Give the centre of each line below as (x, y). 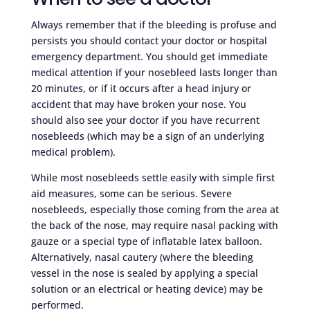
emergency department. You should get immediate (149, 56)
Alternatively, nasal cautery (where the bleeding (142, 257)
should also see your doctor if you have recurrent (145, 120)
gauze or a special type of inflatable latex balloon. (146, 241)
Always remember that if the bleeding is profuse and (154, 24)
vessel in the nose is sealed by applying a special (144, 273)
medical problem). (73, 152)
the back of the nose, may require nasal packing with (154, 225)
